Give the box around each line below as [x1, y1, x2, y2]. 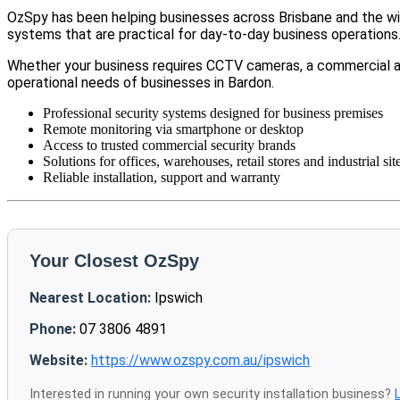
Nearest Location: [29, 289, 151, 307]
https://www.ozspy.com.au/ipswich [91, 352, 310, 370]
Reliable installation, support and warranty [43, 170, 280, 186]
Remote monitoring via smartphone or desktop [43, 121, 304, 137]
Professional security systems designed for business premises [43, 105, 383, 121]
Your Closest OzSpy [29, 251, 199, 271]
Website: [29, 352, 87, 370]
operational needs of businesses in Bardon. [7, 74, 274, 92]
